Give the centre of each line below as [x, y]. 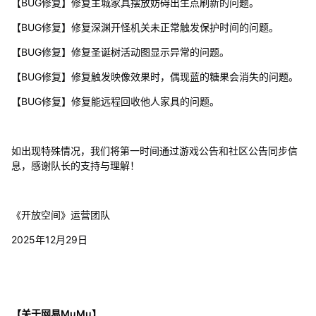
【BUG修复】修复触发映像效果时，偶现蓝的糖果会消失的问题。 [154, 76]
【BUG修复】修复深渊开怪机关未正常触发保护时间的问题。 [145, 27]
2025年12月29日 [49, 239]
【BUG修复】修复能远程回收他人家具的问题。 [115, 101]
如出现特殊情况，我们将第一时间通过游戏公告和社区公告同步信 [154, 150]
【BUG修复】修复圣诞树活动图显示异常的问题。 [120, 51]
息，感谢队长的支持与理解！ [75, 165]
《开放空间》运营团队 [60, 214]
